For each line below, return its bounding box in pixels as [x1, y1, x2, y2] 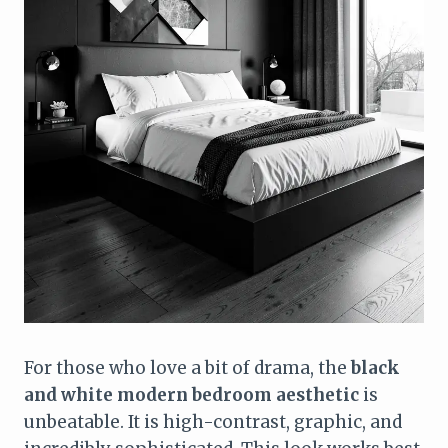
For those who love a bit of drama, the [24, 356, 351, 379]
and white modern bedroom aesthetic [24, 383, 359, 406]
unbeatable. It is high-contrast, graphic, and [24, 410, 402, 433]
